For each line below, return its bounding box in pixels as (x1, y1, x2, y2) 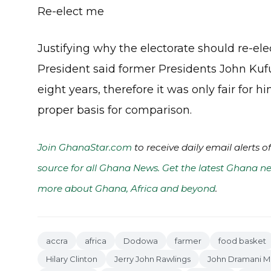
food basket (218, 236, 266, 246)
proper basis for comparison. (38, 103, 192, 117)
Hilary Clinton (46, 254, 97, 264)
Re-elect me (38, 5, 104, 18)
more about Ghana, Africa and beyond (38, 183, 215, 194)
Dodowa (123, 236, 158, 246)
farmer (175, 236, 201, 246)
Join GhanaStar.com (38, 142, 132, 153)
